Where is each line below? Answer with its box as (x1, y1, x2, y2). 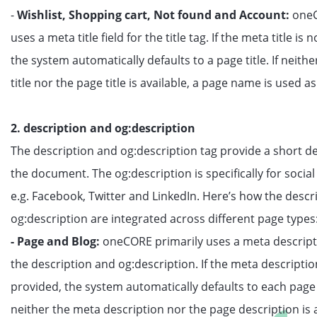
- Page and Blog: (11, 234, 103, 249)
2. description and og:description (11, 120, 195, 136)
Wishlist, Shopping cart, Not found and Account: (17, 7, 292, 23)
